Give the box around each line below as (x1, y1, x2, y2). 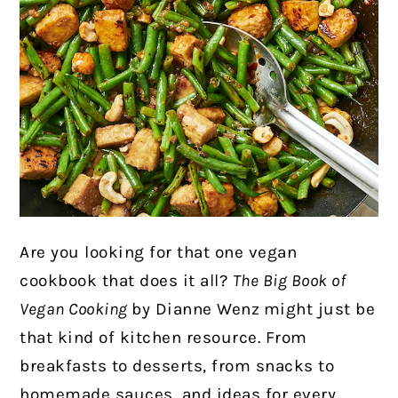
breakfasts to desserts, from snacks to (20, 356, 335, 376)
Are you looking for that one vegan (20, 243, 298, 262)
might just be (263, 299, 376, 319)
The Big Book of (232, 271, 346, 291)
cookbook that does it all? (20, 271, 233, 291)
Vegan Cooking (20, 299, 132, 319)
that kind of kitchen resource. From (20, 328, 307, 347)
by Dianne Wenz (131, 299, 260, 319)
